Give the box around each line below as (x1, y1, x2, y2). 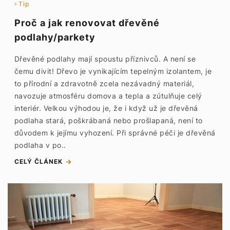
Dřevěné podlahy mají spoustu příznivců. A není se (14, 54, 196, 63)
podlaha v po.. (14, 141, 66, 149)
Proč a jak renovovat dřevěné (14, 17, 160, 28)
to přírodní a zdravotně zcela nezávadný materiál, (14, 79, 195, 88)
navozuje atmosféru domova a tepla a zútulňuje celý (14, 91, 202, 100)
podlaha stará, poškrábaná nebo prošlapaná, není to (14, 116, 203, 125)
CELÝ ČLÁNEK (14, 158, 63, 165)
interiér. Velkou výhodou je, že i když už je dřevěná (14, 104, 198, 112)
